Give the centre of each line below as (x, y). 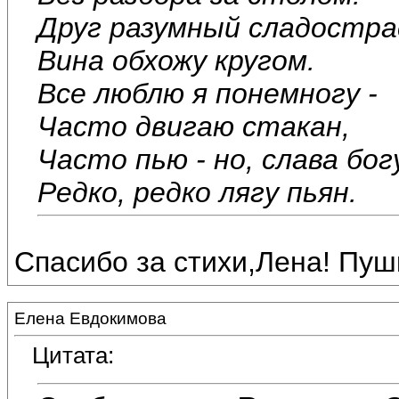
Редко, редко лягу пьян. (197, 192)
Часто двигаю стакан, (194, 126)
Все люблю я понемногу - (208, 93)
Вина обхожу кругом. (176, 60)
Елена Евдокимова (90, 318)
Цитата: (73, 356)
